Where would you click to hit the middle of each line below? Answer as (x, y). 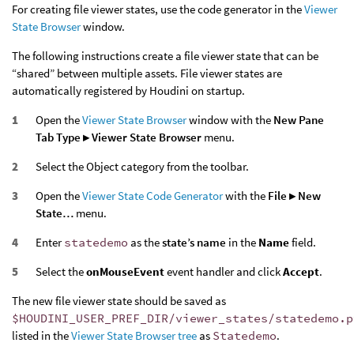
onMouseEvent (125, 272)
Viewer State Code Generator (153, 196)
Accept (301, 272)
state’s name (194, 243)
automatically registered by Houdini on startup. (128, 91)
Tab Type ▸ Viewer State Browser (119, 137)
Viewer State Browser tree (134, 336)
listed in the (41, 336)
